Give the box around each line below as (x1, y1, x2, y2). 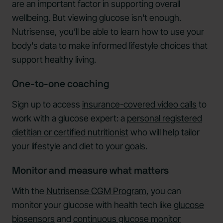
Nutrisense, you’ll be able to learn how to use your (12, 26, 204, 37)
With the (12, 185, 46, 196)
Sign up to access (12, 99, 82, 110)
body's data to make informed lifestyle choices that (12, 40, 208, 51)
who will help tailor (128, 126, 200, 137)
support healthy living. (12, 54, 96, 65)
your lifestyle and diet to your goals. (12, 140, 147, 151)
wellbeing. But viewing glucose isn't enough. (12, 12, 181, 23)
